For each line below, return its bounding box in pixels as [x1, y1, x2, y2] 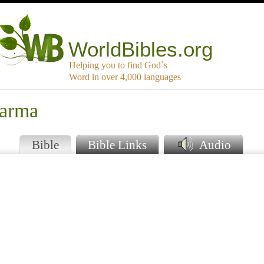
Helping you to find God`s [69, 60, 167, 71]
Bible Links [88, 138, 147, 152]
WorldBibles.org [68, 38, 213, 61]
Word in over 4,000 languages [69, 72, 181, 82]
